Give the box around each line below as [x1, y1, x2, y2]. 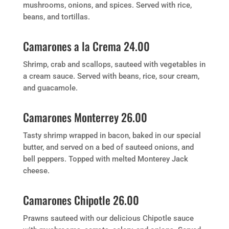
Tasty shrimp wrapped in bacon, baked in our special [22, 131, 201, 140]
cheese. [22, 166, 50, 175]
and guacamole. [22, 83, 78, 93]
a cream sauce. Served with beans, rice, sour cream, [22, 72, 199, 81]
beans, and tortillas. [22, 12, 90, 21]
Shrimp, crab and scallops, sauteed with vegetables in [22, 60, 205, 69]
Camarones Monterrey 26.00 [22, 109, 147, 125]
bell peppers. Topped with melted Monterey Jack [22, 154, 188, 164]
